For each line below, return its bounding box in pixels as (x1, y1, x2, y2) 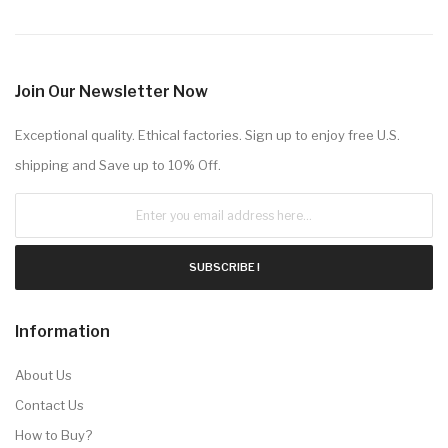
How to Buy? (15, 426, 92, 443)
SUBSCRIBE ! (188, 259, 260, 274)
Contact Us (15, 396, 84, 413)
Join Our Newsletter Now (15, 81, 208, 101)
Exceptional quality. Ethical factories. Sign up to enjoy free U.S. (15, 126, 400, 143)
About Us (15, 366, 72, 383)
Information (15, 321, 110, 341)
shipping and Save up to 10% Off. (15, 156, 221, 173)
